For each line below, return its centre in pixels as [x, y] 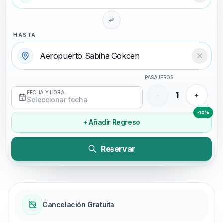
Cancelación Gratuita [78, 204]
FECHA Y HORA [46, 92]
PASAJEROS [159, 77]
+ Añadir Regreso [111, 122]
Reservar [118, 149]
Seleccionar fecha [57, 99]
